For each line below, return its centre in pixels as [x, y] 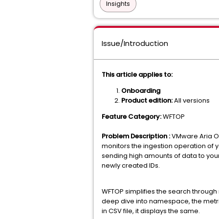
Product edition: [147, 100]
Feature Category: [132, 117]
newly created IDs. [131, 165]
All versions [191, 100]
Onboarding [141, 91]
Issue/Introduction [135, 43]
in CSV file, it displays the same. [151, 211]
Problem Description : [136, 136]
